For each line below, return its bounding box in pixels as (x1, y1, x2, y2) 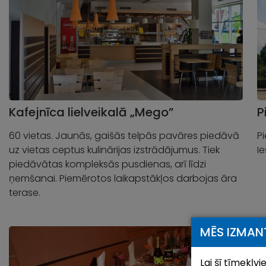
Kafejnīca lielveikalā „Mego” (9, 103, 173, 121)
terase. (9, 185, 40, 199)
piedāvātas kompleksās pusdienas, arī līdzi (9, 157, 206, 171)
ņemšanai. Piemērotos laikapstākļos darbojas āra (9, 171, 237, 185)
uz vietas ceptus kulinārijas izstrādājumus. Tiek (9, 142, 220, 157)
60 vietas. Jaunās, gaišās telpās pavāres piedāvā (9, 128, 239, 142)
